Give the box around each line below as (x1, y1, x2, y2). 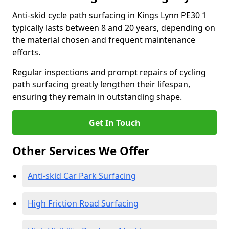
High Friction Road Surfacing (28, 198, 139, 209)
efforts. (12, 47, 40, 58)
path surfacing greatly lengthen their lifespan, (12, 79, 190, 90)
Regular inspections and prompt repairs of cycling (12, 66, 206, 78)
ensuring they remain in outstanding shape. (12, 91, 182, 102)
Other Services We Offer (12, 143, 149, 159)
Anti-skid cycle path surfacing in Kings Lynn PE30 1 (12, 10, 207, 21)
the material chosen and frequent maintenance (12, 34, 195, 45)
